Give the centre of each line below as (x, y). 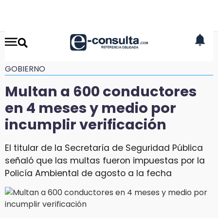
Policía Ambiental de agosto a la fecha (88, 173)
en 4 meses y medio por (91, 108)
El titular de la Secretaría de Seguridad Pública (104, 148)
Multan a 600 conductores (101, 91)
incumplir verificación (86, 125)
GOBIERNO (25, 69)
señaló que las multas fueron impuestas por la (105, 160)
